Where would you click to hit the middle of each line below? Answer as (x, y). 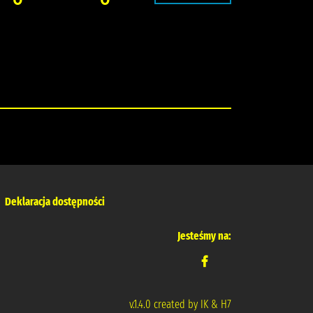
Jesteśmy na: (204, 236)
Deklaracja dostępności (55, 202)
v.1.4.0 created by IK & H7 (180, 304)
